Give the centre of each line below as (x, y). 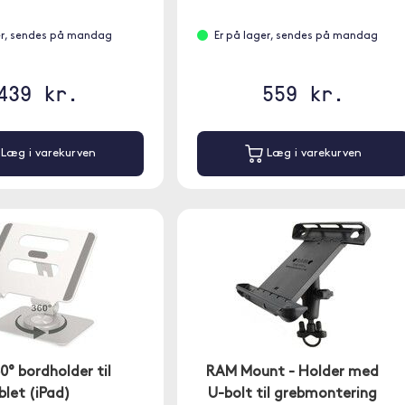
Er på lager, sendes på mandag (296, 36)
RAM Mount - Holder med (292, 372)
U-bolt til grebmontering (292, 394)
